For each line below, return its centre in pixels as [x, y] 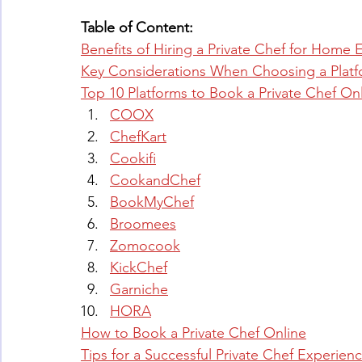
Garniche [139, 290]
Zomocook [145, 246]
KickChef [139, 268]
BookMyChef [152, 202]
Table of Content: [137, 28]
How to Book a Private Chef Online [194, 333]
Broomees [143, 224]
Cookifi [133, 159]
